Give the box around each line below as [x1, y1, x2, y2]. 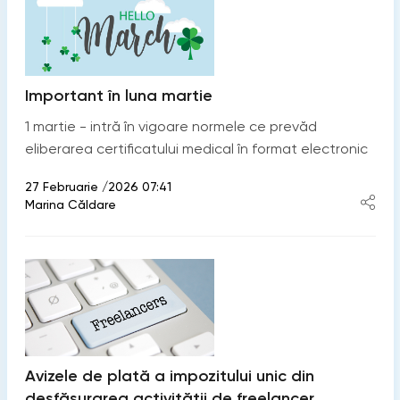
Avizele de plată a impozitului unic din [24, 366, 314, 387]
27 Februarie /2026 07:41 [24, 179, 171, 195]
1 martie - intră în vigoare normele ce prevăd [24, 118, 317, 136]
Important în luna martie [24, 86, 212, 106]
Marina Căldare [24, 197, 116, 212]
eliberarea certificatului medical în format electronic [24, 140, 368, 158]
